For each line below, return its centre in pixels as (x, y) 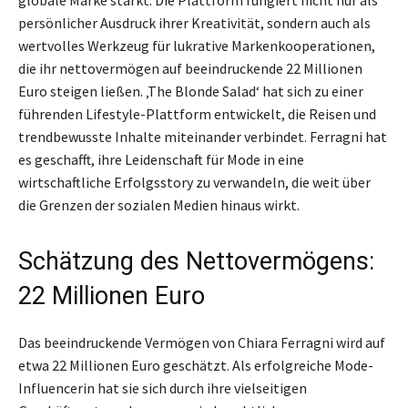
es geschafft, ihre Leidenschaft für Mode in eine (161, 159)
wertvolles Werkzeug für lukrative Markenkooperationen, (197, 45)
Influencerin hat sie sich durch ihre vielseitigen (163, 388)
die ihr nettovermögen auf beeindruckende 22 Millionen (190, 68)
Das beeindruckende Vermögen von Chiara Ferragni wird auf (202, 342)
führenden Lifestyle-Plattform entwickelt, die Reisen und (197, 113)
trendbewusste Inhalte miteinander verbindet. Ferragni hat (203, 136)
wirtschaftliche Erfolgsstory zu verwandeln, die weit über (194, 182)
